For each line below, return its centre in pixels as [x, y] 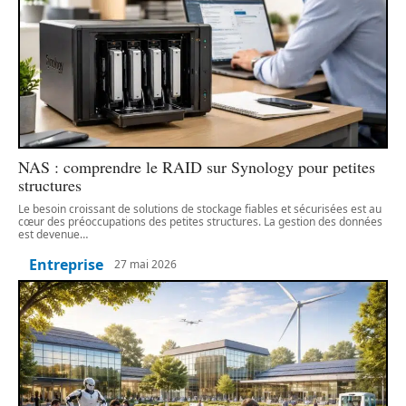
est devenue [49, 234]
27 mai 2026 [145, 265]
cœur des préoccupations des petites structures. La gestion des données [200, 221]
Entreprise [66, 264]
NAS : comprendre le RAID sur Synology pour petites [197, 166]
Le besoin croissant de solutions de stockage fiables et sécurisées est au [200, 208]
